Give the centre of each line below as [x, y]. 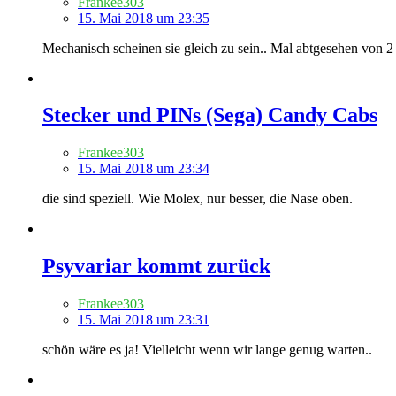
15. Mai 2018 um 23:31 [144, 320]
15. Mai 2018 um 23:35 [144, 18]
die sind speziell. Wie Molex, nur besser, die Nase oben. [198, 199]
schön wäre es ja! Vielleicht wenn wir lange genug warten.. [207, 350]
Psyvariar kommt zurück [156, 267]
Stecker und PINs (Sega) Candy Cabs [210, 115]
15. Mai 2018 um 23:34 [144, 169]
